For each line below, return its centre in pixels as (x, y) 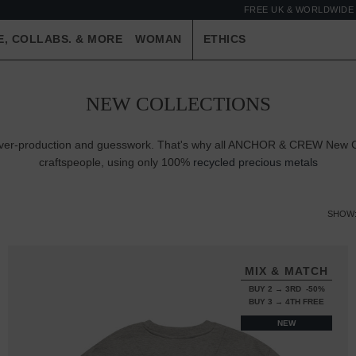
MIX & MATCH (286, 271)
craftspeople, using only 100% (116, 162)
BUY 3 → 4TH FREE (286, 302)
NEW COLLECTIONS (178, 104)
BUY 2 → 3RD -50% (286, 289)
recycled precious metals (255, 162)
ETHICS (224, 39)
